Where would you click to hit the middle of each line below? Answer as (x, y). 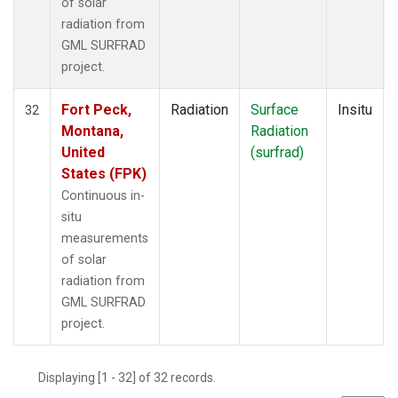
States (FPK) (104, 173)
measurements (105, 238)
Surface (275, 109)
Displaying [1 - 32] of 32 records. (132, 377)
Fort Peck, (96, 109)
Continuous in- (103, 195)
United (83, 152)
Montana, (92, 131)
